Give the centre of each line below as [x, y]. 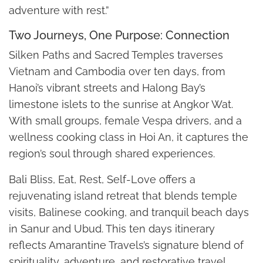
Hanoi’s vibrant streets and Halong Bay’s [107, 87]
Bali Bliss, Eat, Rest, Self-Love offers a [102, 179]
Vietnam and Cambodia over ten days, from [117, 71]
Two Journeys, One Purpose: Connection [119, 35]
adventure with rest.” [59, 10]
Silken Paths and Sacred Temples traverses [116, 55]
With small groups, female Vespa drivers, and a [125, 120]
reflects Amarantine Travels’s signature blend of [126, 245]
